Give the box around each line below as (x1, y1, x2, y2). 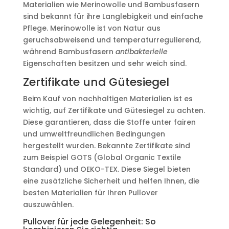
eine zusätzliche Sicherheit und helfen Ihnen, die (22, 176, 199, 186)
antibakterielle (115, 47, 168, 57)
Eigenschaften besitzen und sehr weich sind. (22, 58, 187, 68)
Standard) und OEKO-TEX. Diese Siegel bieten (22, 164, 191, 174)
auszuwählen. (22, 199, 74, 210)
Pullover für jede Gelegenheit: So (22, 216, 156, 227)
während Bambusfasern (22, 47, 116, 57)
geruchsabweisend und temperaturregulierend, (22, 35, 201, 45)
